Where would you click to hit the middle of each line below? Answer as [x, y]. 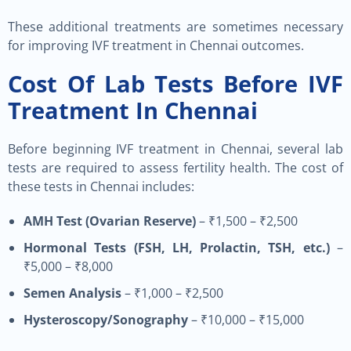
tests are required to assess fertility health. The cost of [175, 168]
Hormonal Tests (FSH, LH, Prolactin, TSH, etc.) [177, 248]
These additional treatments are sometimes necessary [175, 27]
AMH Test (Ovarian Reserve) [110, 221]
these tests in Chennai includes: [101, 186]
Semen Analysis [72, 293]
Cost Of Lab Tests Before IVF [175, 83]
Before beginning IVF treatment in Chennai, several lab [175, 149]
